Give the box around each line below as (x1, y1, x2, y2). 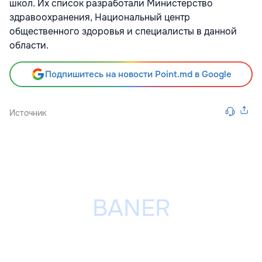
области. (9, 39, 49, 52)
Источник (9, 108, 46, 119)
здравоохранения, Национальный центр (9, 11, 190, 24)
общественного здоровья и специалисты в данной (9, 25, 237, 38)
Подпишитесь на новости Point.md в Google (44, 68, 232, 81)
